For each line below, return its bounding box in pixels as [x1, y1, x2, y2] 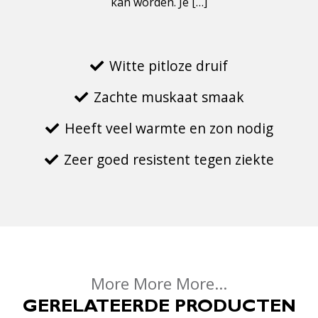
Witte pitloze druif [109, 56, 228, 75]
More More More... [91, 273, 227, 295]
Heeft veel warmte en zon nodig [64, 119, 273, 138]
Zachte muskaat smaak [93, 87, 244, 106]
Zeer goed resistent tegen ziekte [63, 150, 274, 169]
